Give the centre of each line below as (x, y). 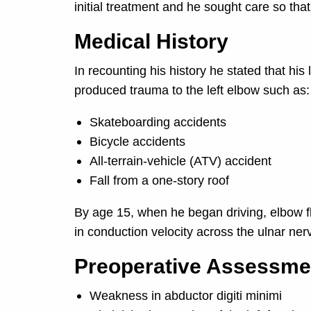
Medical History (151, 42)
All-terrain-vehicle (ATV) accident (181, 161)
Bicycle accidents (138, 142)
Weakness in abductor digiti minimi (186, 296)
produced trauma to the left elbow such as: (192, 91)
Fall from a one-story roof (160, 181)
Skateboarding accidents (158, 123)
